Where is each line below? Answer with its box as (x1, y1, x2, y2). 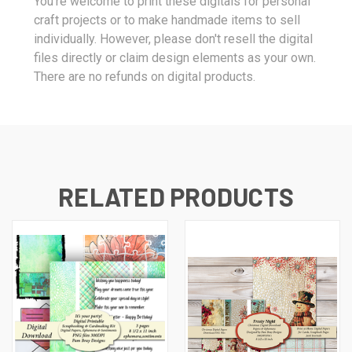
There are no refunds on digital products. (34, 68, 255, 84)
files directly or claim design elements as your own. (34, 49, 316, 65)
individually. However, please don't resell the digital (34, 31, 313, 46)
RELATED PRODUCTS (58, 181, 294, 211)
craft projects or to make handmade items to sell (34, 12, 300, 27)
